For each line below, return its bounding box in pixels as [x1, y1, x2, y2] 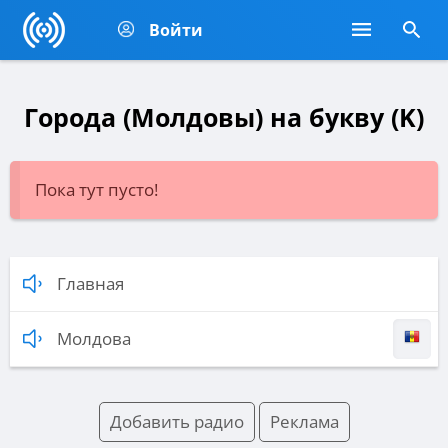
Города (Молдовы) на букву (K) [24, 100, 424, 134]
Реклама [269, 409, 339, 433]
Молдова [57, 326, 131, 350]
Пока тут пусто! [35, 177, 158, 201]
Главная [57, 271, 124, 295]
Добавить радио [109, 409, 244, 433]
